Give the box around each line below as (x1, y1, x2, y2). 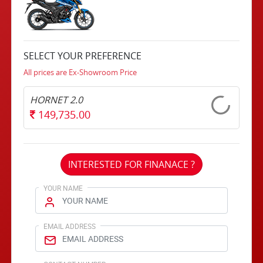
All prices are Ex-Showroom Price (23, 68, 137, 77)
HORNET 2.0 (30, 93, 83, 106)
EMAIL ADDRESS (43, 221, 96, 231)
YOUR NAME (43, 183, 83, 193)
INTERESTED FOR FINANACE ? (68, 158, 195, 171)
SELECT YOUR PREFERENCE (23, 49, 142, 62)
